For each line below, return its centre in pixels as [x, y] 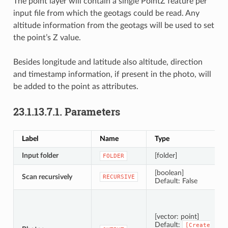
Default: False [176, 181]
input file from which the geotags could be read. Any [106, 13]
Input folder [40, 156]
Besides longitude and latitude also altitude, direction [108, 62]
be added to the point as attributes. [76, 87]
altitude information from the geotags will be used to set [113, 26]
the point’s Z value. [47, 38]
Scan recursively [47, 177]
